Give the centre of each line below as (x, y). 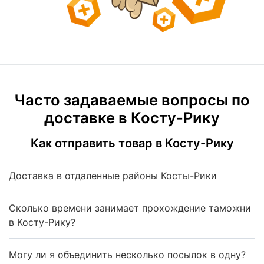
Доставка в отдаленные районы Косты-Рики (113, 175)
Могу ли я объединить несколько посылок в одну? (127, 254)
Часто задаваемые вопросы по (132, 100)
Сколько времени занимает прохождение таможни (130, 208)
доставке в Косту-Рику (132, 117)
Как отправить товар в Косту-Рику (132, 143)
